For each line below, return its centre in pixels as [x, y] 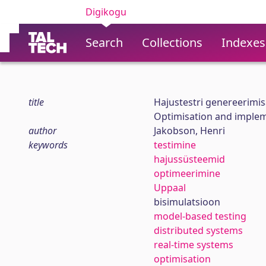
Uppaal [170, 188]
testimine [175, 145]
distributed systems [198, 230]
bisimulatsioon [187, 202]
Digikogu [106, 12]
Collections [172, 42]
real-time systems [193, 245]
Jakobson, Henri [189, 131]
